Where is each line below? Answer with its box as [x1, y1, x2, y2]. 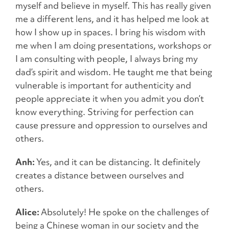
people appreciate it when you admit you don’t [15, 93, 204, 104]
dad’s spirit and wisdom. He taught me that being [15, 66, 212, 78]
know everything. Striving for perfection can [15, 106, 194, 118]
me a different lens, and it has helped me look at [15, 13, 209, 25]
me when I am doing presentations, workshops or [15, 40, 212, 51]
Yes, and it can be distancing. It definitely [36, 156, 200, 168]
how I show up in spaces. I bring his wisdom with [15, 27, 205, 38]
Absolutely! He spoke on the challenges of [41, 207, 209, 218]
